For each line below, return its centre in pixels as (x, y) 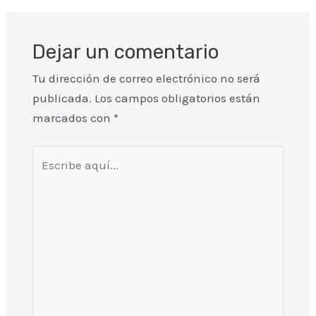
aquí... (48, 175)
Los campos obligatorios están (177, 98)
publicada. (62, 98)
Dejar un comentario (125, 52)
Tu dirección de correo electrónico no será (146, 79)
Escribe (51, 155)
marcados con (73, 118)
